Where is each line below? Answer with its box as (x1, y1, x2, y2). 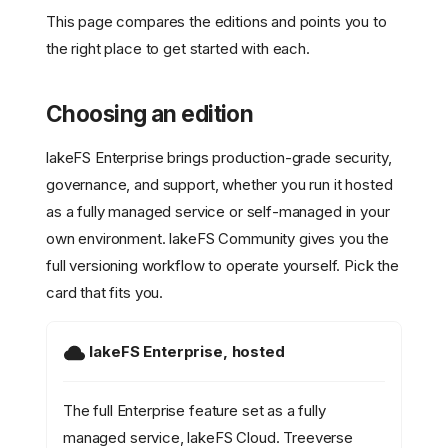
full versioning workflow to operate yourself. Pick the (46, 256, 399, 276)
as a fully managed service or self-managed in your (46, 202, 390, 222)
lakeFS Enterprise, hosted (89, 342, 285, 362)
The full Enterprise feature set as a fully (63, 401, 326, 421)
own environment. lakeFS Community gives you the (46, 229, 389, 249)
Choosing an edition (46, 100, 254, 128)
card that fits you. (46, 283, 164, 303)
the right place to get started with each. (46, 39, 310, 59)
